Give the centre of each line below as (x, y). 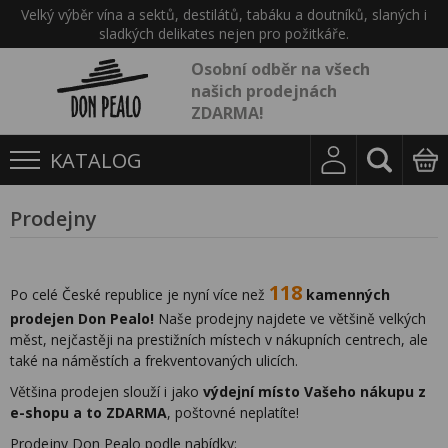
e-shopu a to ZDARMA (88, 412)
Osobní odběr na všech (280, 69)
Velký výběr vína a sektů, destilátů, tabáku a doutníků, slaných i (224, 14)
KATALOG (96, 160)
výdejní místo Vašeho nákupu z (314, 391)
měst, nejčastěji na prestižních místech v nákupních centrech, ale (219, 339)
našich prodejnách (263, 91)
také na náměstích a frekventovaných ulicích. (154, 360)
